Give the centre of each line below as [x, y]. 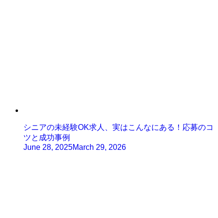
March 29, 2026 [99, 147]
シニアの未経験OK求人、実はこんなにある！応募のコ [118, 127]
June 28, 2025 [48, 147]
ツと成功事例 [47, 138]
